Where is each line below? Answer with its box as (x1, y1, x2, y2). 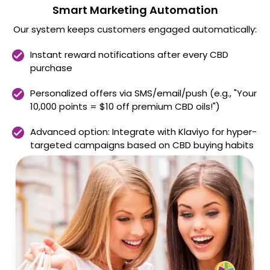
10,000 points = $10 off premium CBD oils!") (30, 99, 222, 113)
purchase (30, 61, 72, 74)
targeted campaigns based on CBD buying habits (30, 138, 254, 151)
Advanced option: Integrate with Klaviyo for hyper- (30, 125, 257, 138)
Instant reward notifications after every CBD (30, 48, 228, 61)
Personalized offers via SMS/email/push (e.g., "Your (30, 86, 257, 99)
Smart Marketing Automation (52, 2, 218, 17)
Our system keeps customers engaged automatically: (13, 22, 257, 36)
